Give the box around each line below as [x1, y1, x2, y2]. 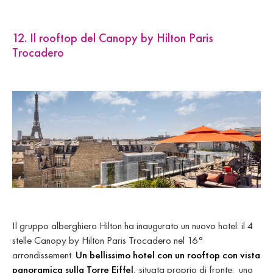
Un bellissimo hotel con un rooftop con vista [76, 248, 260, 262]
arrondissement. [12, 248, 76, 262]
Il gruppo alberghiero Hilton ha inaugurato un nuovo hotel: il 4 [12, 219, 253, 233]
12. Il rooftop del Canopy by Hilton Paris [12, 30, 213, 46]
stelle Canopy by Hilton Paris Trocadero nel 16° [12, 233, 204, 247]
